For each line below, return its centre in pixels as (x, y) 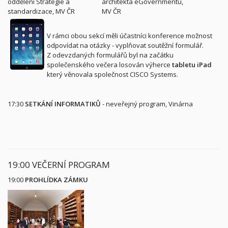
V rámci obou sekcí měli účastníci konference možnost (130, 36)
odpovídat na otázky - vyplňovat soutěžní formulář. (125, 45)
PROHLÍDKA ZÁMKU (56, 180)
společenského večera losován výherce (109, 65)
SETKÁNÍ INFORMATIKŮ (63, 104)
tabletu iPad (192, 65)
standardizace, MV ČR (41, 11)
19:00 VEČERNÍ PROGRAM (59, 165)
